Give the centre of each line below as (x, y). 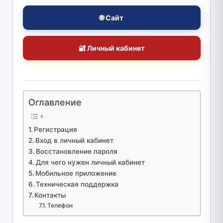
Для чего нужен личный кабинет (91, 162)
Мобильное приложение (76, 173)
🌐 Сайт (111, 17)
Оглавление (55, 102)
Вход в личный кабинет (75, 140)
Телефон (60, 205)
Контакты (50, 195)
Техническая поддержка (77, 184)
